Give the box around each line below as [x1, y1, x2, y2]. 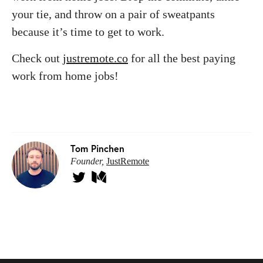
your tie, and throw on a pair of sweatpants [12, 7, 215, 21]
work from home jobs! [12, 69, 124, 82]
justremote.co [63, 51, 128, 65]
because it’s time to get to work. [12, 25, 167, 38]
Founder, [70, 156, 106, 166]
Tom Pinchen [70, 141, 124, 154]
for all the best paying [128, 51, 235, 65]
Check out [12, 51, 63, 65]
